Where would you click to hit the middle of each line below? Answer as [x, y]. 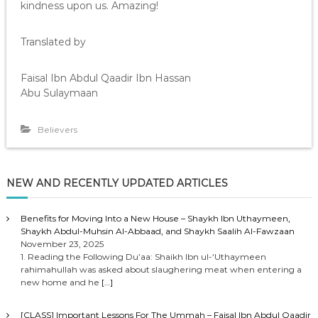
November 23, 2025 [62, 244]
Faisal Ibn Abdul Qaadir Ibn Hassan [105, 78]
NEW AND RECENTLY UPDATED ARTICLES [117, 183]
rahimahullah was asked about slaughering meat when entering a [161, 269]
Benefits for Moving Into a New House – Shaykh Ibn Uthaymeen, [155, 218]
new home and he [61, 282]
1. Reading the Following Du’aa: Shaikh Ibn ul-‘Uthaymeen [143, 257]
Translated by [53, 42]
